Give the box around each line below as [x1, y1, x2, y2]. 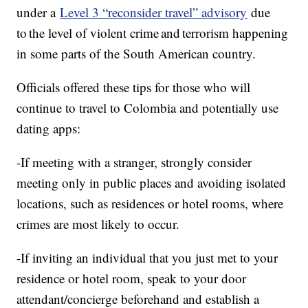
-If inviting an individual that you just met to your [16, 249, 278, 267]
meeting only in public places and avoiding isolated [16, 174, 287, 192]
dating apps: [16, 120, 81, 137]
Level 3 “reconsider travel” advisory [60, 3, 247, 21]
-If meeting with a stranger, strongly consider [16, 153, 252, 171]
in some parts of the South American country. [16, 45, 256, 63]
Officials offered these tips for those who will [16, 78, 251, 96]
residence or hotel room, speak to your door [16, 269, 247, 287]
